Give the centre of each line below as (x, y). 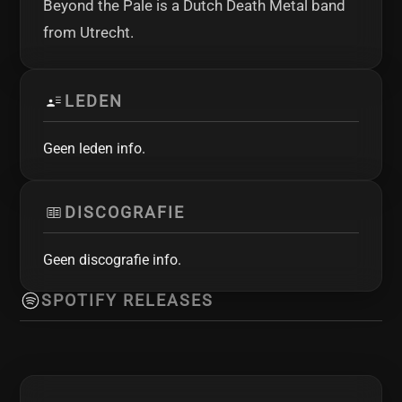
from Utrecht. (89, 32)
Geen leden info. (95, 149)
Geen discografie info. (113, 260)
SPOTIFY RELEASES (128, 301)
